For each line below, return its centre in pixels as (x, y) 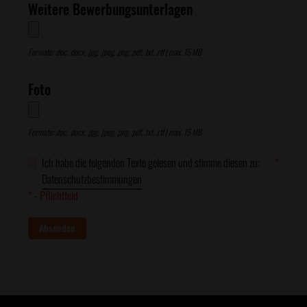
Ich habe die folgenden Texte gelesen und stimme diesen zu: (151, 162)
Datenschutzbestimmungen (92, 179)
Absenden (57, 228)
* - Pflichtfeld (53, 195)
